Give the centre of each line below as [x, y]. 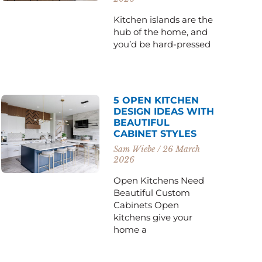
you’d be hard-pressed [162, 44]
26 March [180, 149]
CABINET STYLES [155, 133]
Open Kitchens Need [159, 180]
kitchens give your [153, 217]
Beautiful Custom [152, 192]
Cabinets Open [146, 205]
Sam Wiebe [136, 149]
